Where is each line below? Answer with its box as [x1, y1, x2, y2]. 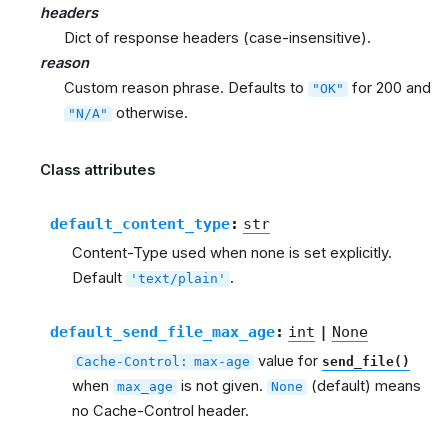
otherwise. [112, 104, 188, 123]
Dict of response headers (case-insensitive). [64, 29, 371, 48]
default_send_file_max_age [49, 323, 275, 341]
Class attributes [40, 161, 155, 180]
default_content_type [49, 215, 230, 233]
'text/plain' [130, 271, 226, 287]
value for [254, 352, 322, 371]
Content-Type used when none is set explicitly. [72, 244, 392, 263]
